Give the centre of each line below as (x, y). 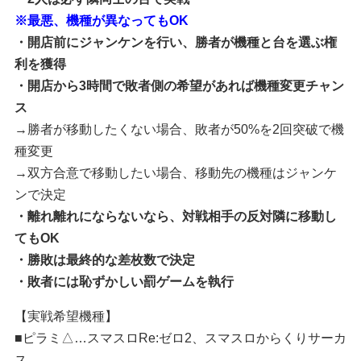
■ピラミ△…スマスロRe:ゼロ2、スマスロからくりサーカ (180, 338)
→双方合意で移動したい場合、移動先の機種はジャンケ (175, 173)
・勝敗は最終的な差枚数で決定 (104, 260)
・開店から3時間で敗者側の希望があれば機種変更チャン (179, 86)
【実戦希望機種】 (66, 316)
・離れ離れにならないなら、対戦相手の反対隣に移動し (175, 216)
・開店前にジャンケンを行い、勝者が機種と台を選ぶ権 (175, 42)
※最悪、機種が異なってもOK (101, 21)
